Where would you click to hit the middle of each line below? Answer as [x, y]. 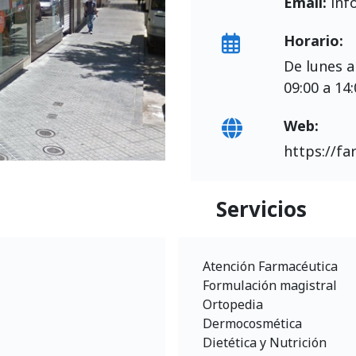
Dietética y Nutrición [265, 342]
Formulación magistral [270, 285]
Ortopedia [233, 304]
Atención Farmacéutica [270, 266]
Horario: [314, 41]
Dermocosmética [252, 323]
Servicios [261, 209]
